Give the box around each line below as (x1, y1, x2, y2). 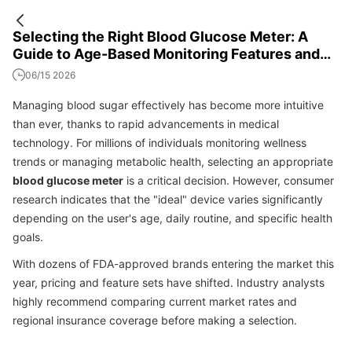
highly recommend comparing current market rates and (13, 295, 297, 308)
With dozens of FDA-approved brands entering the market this (13, 257, 334, 270)
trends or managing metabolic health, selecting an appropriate (13, 155, 333, 168)
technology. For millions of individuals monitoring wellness (13, 136, 306, 149)
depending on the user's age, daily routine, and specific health (13, 211, 332, 225)
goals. (13, 230, 43, 244)
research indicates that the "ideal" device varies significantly (13, 192, 323, 206)
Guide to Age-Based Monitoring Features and (13, 46, 320, 62)
